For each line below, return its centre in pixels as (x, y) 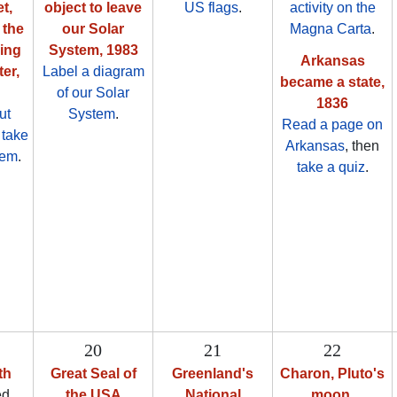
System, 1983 (93, 51)
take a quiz (331, 167)
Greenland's (213, 374)
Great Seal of (93, 374)
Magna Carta (331, 29)
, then (362, 146)
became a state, (332, 82)
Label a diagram (93, 72)
